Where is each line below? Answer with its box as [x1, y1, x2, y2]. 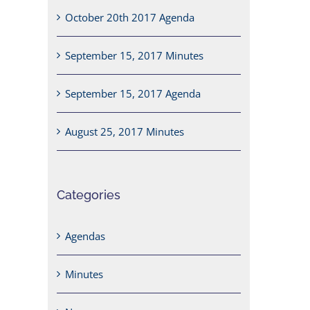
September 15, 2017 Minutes [64, 48, 203, 63]
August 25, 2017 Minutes [64, 125, 184, 139]
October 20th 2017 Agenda [64, 10, 194, 25]
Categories [56, 188, 120, 203]
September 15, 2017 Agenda [64, 86, 201, 101]
